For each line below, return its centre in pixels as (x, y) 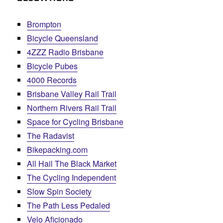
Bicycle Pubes (53, 66)
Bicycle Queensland (63, 38)
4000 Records (52, 80)
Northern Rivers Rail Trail (72, 108)
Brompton (44, 24)
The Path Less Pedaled (69, 205)
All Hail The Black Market (72, 163)
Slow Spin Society (59, 191)
